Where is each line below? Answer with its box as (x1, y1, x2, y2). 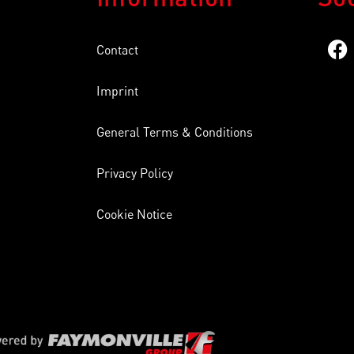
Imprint (96, 83, 138, 99)
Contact (96, 42, 138, 58)
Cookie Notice (96, 206, 172, 222)
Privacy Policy (96, 165, 173, 181)
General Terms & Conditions (96, 124, 253, 140)
